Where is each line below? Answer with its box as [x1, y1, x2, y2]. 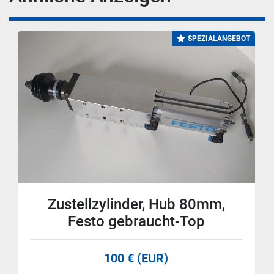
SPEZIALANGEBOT [187, 34, 250, 43]
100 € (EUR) [104, 251, 169, 266]
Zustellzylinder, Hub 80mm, [47, 196, 225, 213]
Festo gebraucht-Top [67, 213, 205, 231]
